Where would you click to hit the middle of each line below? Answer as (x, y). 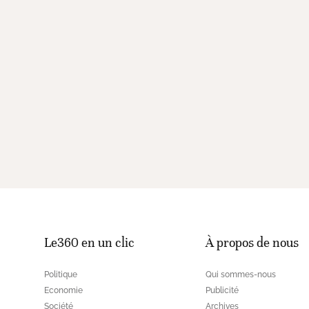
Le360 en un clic (89, 242)
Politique (61, 275)
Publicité (222, 290)
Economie (63, 290)
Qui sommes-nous (241, 275)
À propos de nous (252, 242)
